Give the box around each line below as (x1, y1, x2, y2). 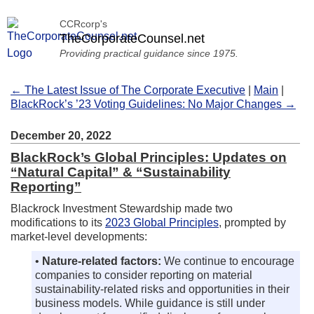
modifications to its (11, 217, 105, 228)
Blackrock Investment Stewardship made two (11, 203, 233, 214)
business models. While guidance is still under (35, 297, 265, 309)
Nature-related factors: (42, 255, 161, 267)
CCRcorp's (60, 18, 107, 29)
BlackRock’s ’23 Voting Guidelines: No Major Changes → (11, 98, 296, 110)
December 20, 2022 (11, 130, 111, 142)
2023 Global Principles (105, 217, 219, 228)
